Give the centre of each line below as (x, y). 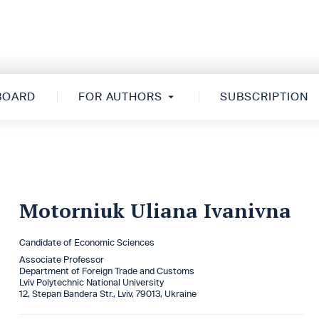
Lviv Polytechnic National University (91, 283)
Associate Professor (61, 260)
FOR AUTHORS (121, 96)
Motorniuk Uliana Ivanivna (155, 210)
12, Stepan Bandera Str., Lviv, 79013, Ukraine (108, 294)
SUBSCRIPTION (264, 96)
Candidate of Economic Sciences (87, 243)
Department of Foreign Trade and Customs (106, 271)
